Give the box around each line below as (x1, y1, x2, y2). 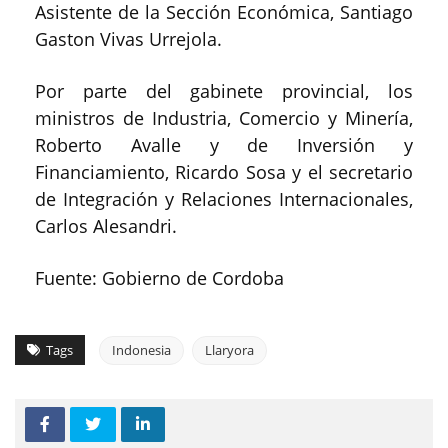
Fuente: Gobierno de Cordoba (35, 266, 284, 290)
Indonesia (112, 341, 171, 359)
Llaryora (205, 341, 254, 359)
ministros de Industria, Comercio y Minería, (35, 106, 413, 130)
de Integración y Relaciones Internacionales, (35, 187, 413, 211)
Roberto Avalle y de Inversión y (35, 133, 413, 157)
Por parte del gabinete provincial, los (35, 79, 413, 103)
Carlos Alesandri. (35, 214, 177, 238)
